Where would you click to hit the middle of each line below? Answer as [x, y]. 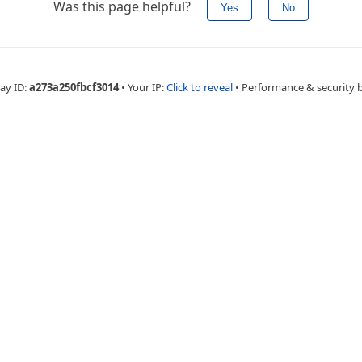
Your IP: [147, 87]
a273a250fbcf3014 [74, 87]
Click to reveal [199, 87]
